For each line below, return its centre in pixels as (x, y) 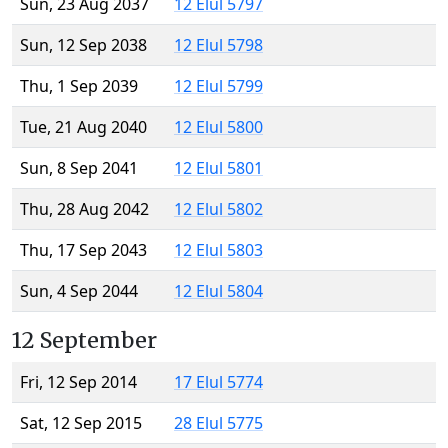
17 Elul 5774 (218, 382)
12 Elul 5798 (218, 45)
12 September (84, 341)
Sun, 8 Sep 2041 (79, 168)
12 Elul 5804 (218, 291)
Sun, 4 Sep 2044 (79, 291)
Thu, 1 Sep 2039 (79, 86)
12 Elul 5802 (218, 209)
